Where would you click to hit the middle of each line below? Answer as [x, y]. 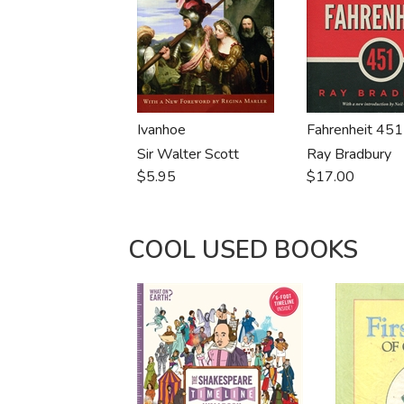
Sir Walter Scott [188, 154]
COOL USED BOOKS [243, 250]
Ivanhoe [162, 130]
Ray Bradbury [349, 154]
